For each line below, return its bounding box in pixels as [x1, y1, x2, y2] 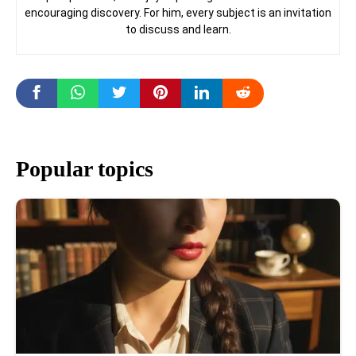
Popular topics [16, 156, 153, 181]
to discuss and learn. [125, 22, 231, 36]
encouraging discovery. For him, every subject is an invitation [25, 6, 331, 19]
